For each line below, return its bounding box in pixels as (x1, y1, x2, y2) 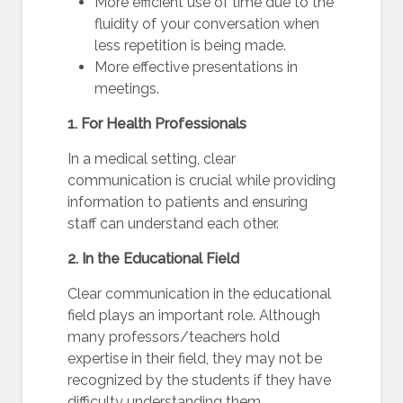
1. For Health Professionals (67, 115, 246, 132)
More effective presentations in (94, 58, 298, 76)
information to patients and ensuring (67, 193, 308, 210)
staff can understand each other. (67, 215, 279, 232)
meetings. (94, 80, 159, 97)
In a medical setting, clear (67, 150, 236, 167)
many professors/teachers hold (67, 328, 280, 345)
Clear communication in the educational (67, 285, 331, 302)
